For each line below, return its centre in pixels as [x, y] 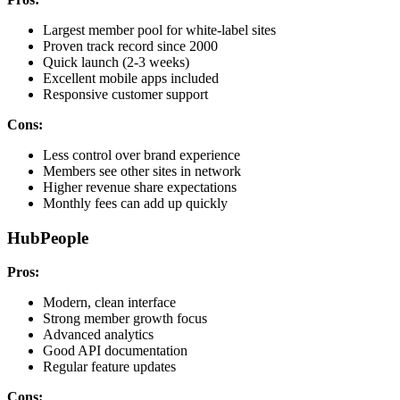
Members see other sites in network [142, 171]
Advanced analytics [98, 335]
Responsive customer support [125, 94]
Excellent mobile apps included [131, 78]
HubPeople [48, 237]
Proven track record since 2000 [130, 46]
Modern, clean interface [109, 303]
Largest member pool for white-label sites [159, 29]
